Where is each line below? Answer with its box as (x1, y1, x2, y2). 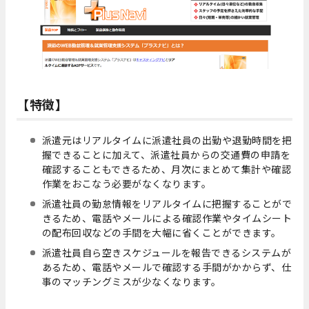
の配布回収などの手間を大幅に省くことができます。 (41, 226, 281, 239)
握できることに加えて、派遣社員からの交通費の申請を (41, 148, 291, 161)
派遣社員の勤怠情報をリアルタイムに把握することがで (41, 197, 292, 210)
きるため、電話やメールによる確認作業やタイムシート (41, 211, 292, 225)
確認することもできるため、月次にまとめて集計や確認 (41, 162, 292, 176)
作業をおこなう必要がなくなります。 (41, 177, 212, 190)
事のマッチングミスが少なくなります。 (41, 275, 221, 288)
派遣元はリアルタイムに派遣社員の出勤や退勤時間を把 (41, 133, 292, 147)
